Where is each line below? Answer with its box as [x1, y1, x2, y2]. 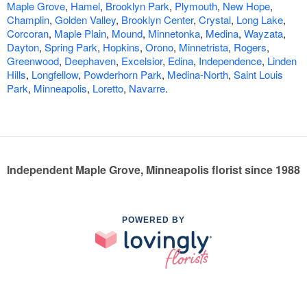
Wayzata [244, 26, 283, 41]
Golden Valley [55, 12, 116, 27]
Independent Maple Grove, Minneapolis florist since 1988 [7, 162, 300, 178]
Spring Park [45, 40, 97, 55]
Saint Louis [234, 67, 283, 82]
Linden [267, 53, 297, 69]
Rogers [234, 40, 267, 55]
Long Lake [236, 12, 283, 27]
